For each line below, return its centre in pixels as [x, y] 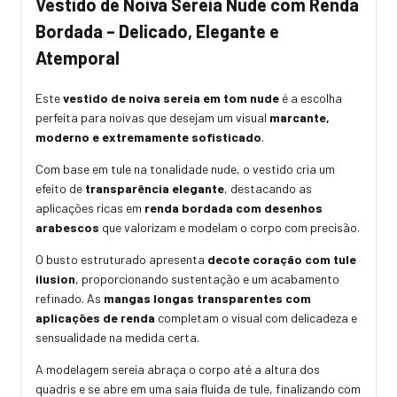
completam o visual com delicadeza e [256, 318]
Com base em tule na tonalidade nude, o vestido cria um [185, 169]
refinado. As [70, 299]
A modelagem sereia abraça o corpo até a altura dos [178, 370]
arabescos [67, 228]
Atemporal [78, 58]
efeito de [60, 189]
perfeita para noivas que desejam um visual [152, 118]
